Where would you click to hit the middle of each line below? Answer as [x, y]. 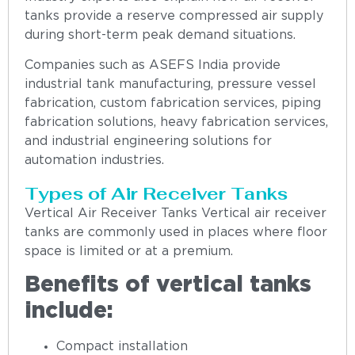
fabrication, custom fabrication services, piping [173, 104]
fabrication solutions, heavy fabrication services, [176, 123]
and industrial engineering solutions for [148, 142]
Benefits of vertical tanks [168, 286]
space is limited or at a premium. [129, 251]
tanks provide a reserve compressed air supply [174, 16]
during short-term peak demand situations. [160, 35]
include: [69, 312]
